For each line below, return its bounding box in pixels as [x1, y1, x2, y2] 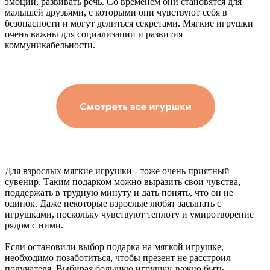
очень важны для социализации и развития [5, 28, 183, 39]
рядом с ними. [5, 220, 63, 231]
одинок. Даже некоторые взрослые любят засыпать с [5, 198, 221, 209]
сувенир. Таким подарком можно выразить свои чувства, [5, 177, 240, 187]
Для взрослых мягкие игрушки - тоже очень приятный [5, 166, 230, 177]
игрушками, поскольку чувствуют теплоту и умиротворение [5, 209, 254, 220]
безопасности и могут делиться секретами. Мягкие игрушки [5, 17, 253, 28]
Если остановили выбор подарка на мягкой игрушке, [5, 242, 224, 253]
